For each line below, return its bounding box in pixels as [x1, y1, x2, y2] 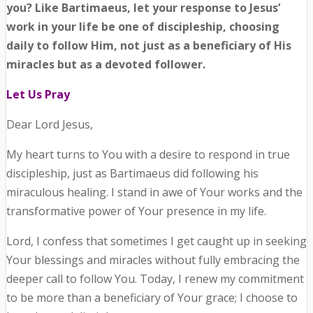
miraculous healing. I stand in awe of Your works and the [6, 184, 303, 201]
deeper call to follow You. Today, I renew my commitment [6, 271, 304, 287]
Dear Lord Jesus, [6, 117, 93, 133]
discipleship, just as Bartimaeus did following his [6, 166, 259, 182]
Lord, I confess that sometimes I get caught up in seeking [6, 233, 307, 249]
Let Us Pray [6, 87, 70, 103]
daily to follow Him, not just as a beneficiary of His [6, 38, 291, 54]
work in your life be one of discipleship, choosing [6, 19, 279, 35]
